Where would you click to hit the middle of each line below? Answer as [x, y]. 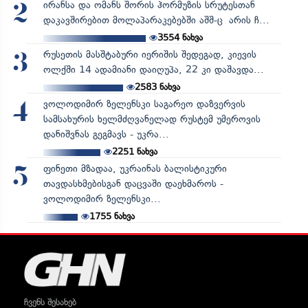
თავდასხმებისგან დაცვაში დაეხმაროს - [133, 184]
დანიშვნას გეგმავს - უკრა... [106, 134]
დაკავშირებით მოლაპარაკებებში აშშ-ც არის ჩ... [156, 20]
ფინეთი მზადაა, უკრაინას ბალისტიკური [135, 168]
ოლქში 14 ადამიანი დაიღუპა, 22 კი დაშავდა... [153, 69]
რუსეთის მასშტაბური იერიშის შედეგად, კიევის [150, 54]
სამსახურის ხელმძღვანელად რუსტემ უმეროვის [152, 119]
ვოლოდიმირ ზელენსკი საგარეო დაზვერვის [144, 104]
